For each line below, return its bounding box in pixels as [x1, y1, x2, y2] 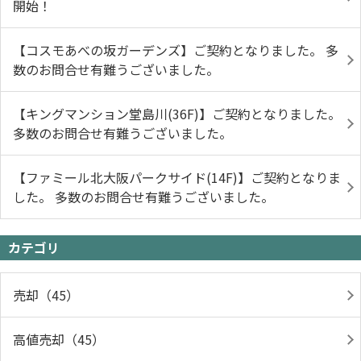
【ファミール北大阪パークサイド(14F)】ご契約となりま [13, 168, 341, 187]
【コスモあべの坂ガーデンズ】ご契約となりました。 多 [13, 40, 338, 60]
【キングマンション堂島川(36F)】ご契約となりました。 [13, 104, 341, 123]
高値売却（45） [13, 330, 105, 349]
